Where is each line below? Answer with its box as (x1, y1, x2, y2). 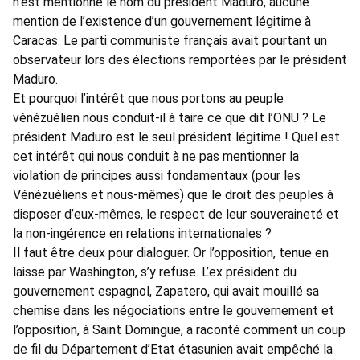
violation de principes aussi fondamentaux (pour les (13, 168, 301, 184)
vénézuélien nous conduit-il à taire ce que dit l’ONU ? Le (13, 110, 326, 126)
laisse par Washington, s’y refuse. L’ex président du (13, 264, 297, 280)
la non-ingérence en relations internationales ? (13, 226, 272, 242)
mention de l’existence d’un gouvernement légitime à (13, 14, 311, 30)
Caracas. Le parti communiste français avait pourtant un (13, 33, 327, 49)
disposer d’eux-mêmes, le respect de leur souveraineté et (13, 207, 339, 223)
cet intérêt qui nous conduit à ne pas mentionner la (13, 149, 299, 165)
